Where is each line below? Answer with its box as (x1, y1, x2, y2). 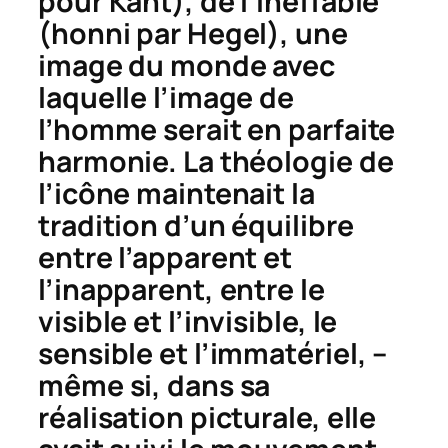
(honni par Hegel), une (38, 13, 348, 53)
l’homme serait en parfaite (38, 109, 396, 149)
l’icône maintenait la (38, 173, 315, 213)
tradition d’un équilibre (38, 205, 354, 245)
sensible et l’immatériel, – (38, 333, 388, 373)
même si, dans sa (38, 365, 271, 405)
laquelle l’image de (38, 77, 295, 117)
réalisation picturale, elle (38, 397, 377, 437)
